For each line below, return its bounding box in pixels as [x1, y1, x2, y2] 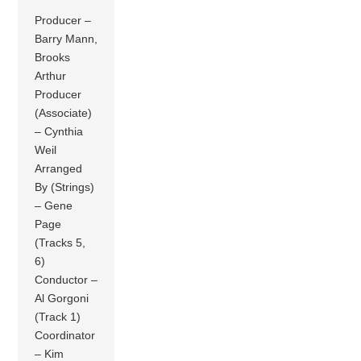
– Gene [35, 199, 73, 213]
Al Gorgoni [35, 292, 89, 305]
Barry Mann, [35, 32, 98, 46]
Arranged [35, 162, 83, 176]
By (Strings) [35, 180, 95, 194]
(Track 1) [35, 310, 81, 324]
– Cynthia [35, 125, 84, 139]
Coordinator [35, 329, 96, 342]
